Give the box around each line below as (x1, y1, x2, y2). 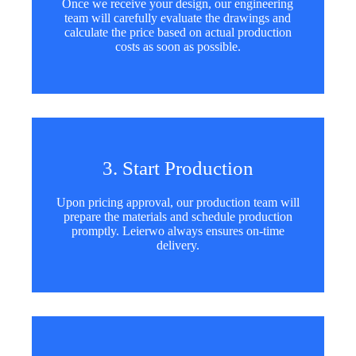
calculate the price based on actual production (64, 25, 292, 40)
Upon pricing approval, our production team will (56, 195, 300, 210)
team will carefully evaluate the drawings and (64, 11, 292, 25)
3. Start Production (102, 157, 253, 180)
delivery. (156, 238, 199, 253)
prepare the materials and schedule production (63, 210, 292, 224)
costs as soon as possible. (114, 40, 241, 54)
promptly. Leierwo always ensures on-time (71, 224, 284, 238)
